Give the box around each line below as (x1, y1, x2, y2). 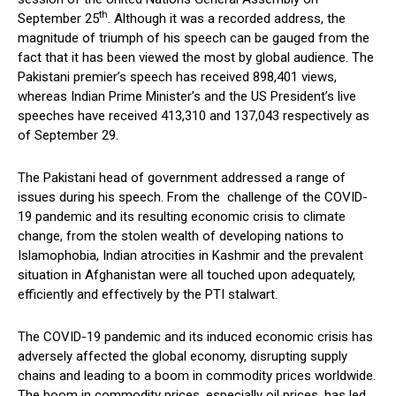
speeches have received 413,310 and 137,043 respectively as (18, 108, 369, 125)
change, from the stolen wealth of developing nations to (18, 228, 344, 245)
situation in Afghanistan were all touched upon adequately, (18, 267, 355, 284)
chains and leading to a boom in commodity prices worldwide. (18, 368, 376, 385)
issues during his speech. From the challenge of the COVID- (18, 189, 368, 206)
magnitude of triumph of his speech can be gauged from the (18, 30, 369, 47)
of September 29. (18, 127, 118, 144)
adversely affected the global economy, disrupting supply (18, 348, 347, 365)
